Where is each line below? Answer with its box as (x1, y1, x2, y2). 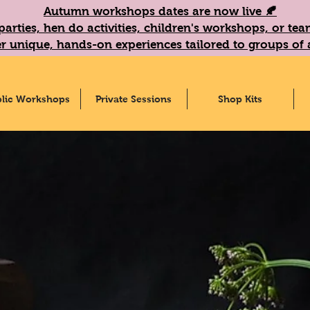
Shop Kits (218, 93, 262, 104)
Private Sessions (95, 93, 172, 104)
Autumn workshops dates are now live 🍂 (44, 5, 277, 18)
